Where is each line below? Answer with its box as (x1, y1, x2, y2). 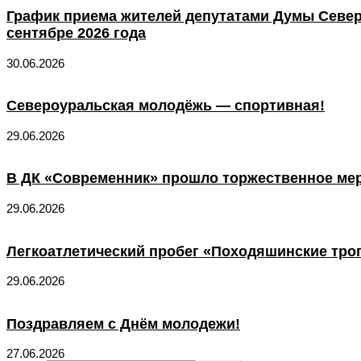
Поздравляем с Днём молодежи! (6, 315, 240, 332)
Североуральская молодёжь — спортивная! (6, 98, 325, 114)
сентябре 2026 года (6, 25, 146, 42)
